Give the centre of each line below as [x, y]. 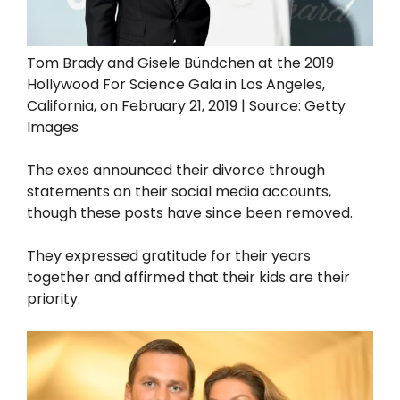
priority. [54, 299]
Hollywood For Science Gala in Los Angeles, [176, 85]
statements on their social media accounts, [179, 192]
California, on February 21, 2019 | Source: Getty [186, 106]
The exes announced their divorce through [176, 171]
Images [53, 128]
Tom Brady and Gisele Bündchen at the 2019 [180, 63]
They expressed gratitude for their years [169, 256]
